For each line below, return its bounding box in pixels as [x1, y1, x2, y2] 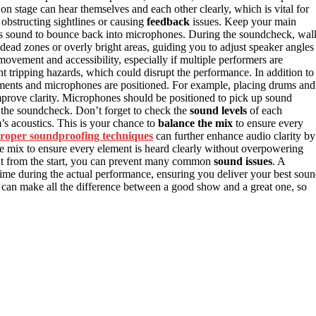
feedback [147, 16, 190, 28]
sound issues [214, 155, 272, 168]
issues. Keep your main [190, 16, 296, 28]
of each [247, 104, 282, 117]
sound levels [190, 104, 247, 117]
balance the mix [158, 117, 233, 130]
